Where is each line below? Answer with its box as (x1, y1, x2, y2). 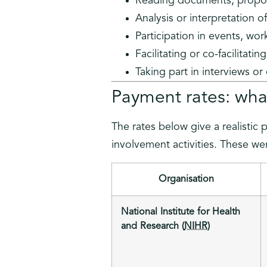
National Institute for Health (121, 207, 240, 217)
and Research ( (121, 221, 184, 231)
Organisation (159, 174, 214, 184)
